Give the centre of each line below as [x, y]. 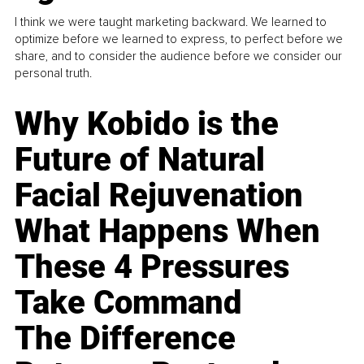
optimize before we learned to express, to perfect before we [179, 39]
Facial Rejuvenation [159, 195]
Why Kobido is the [147, 123]
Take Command [129, 302]
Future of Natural [140, 159]
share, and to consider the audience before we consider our [179, 56]
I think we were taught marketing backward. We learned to [171, 22]
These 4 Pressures [152, 266]
